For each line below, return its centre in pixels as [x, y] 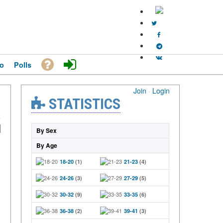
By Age [47, 145]
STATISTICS [83, 104]
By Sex [47, 130]
